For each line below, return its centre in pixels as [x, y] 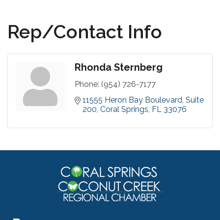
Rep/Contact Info [85, 32]
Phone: [87, 84]
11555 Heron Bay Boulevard [132, 100]
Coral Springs [124, 110]
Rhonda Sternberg [119, 68]
